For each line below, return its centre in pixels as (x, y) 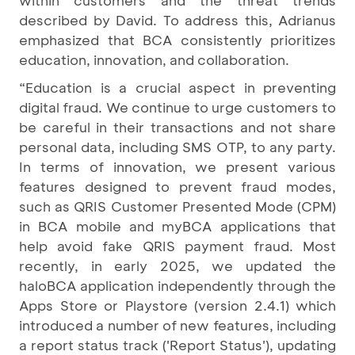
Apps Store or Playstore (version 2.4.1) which (177, 305)
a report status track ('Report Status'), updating (177, 345)
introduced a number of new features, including (177, 325)
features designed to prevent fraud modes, (177, 186)
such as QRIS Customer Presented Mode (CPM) (177, 206)
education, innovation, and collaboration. (154, 59)
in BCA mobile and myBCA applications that (177, 226)
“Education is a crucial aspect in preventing (177, 87)
